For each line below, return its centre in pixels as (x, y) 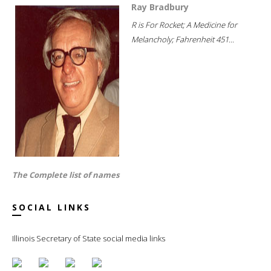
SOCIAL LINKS (51, 207)
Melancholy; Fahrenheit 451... (183, 39)
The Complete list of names (66, 175)
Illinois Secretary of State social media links (89, 238)
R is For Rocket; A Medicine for (184, 24)
